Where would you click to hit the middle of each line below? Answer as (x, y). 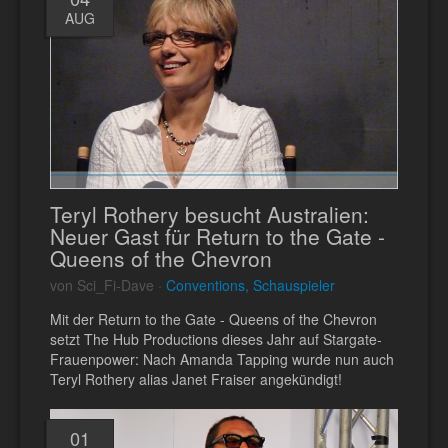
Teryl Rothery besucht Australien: (209, 213)
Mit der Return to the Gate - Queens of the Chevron (213, 318)
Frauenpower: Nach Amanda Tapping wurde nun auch (222, 358)
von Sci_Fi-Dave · (108, 284)
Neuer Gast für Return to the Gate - (217, 235)
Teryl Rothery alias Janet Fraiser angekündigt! (196, 378)
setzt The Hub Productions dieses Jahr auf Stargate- (216, 338)
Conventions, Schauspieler (250, 284)
